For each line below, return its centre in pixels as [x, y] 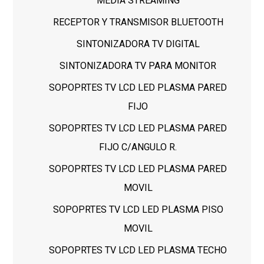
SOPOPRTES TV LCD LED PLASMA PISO [138, 210]
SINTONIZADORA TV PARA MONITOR [138, 66]
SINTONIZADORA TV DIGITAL [138, 44]
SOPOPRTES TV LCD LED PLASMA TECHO [138, 250]
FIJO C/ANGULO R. [138, 147]
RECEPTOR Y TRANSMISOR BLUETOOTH [138, 22]
